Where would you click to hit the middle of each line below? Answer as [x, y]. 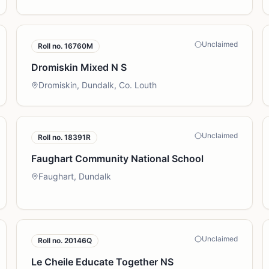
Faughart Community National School [117, 159]
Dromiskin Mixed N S [79, 67]
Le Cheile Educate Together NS [102, 262]
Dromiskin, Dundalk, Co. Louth [97, 85]
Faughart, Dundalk [74, 176]
